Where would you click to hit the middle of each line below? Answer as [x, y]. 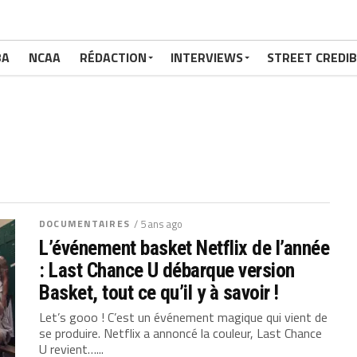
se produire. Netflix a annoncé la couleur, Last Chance [181, 333]
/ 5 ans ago [158, 224]
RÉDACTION [113, 57]
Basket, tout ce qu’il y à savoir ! [159, 292]
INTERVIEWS [207, 57]
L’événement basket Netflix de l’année [184, 248]
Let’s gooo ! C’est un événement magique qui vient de [184, 317]
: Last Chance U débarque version [167, 270]
